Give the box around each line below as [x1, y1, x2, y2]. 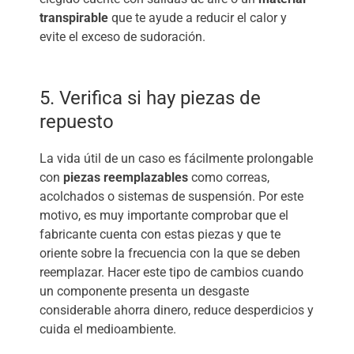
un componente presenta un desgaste [40, 283, 249, 299]
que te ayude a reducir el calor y [108, 9, 287, 25]
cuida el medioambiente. [40, 321, 176, 337]
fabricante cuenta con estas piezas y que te [40, 226, 281, 242]
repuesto [40, 110, 114, 133]
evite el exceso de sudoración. [40, 28, 205, 44]
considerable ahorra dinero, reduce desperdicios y [40, 302, 314, 318]
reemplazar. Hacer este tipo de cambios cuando [40, 264, 303, 280]
